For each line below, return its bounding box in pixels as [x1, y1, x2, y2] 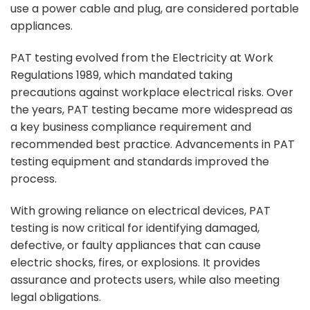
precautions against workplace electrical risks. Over [10, 84, 293, 100]
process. [10, 170, 57, 187]
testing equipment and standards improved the [10, 153, 269, 170]
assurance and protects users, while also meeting [10, 271, 280, 288]
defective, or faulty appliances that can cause [10, 237, 261, 253]
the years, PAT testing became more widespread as [10, 101, 293, 118]
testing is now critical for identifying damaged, [10, 219, 259, 236]
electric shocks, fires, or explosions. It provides [10, 254, 260, 271]
